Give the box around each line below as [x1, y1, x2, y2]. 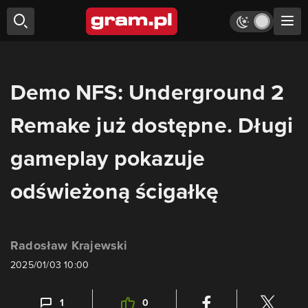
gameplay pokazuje [10, 142, 206, 175]
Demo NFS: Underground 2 [10, 76, 285, 109]
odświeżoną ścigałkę [10, 175, 219, 208]
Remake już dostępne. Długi [10, 109, 294, 142]
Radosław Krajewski [10, 236, 128, 254]
